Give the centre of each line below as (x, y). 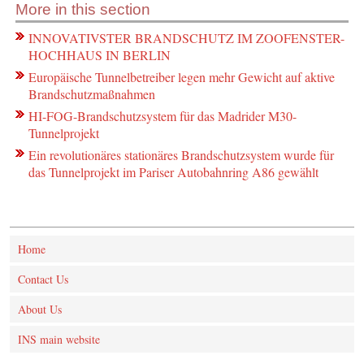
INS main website (59, 340)
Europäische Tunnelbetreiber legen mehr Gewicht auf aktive (182, 77)
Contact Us (43, 279)
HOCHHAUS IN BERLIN (100, 55)
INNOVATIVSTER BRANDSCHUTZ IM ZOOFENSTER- (187, 38)
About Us (40, 310)
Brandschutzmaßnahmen (92, 94)
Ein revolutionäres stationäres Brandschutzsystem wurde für (182, 155)
